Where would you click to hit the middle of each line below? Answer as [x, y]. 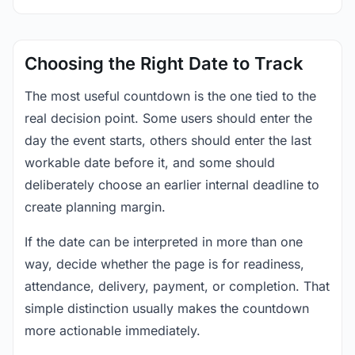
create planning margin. [95, 207]
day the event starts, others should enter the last [168, 140]
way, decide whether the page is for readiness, [164, 264]
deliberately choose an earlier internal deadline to [172, 185]
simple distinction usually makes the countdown [167, 308]
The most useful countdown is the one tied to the [170, 96]
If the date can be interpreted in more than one [164, 242]
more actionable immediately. [113, 330]
